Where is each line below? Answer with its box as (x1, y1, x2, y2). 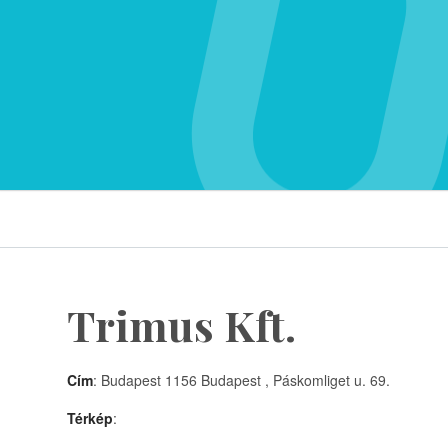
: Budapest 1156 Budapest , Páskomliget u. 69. (93, 370, 390, 390)
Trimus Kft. (67, 297, 296, 353)
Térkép (67, 407, 113, 428)
